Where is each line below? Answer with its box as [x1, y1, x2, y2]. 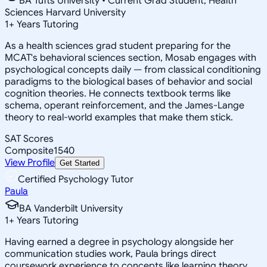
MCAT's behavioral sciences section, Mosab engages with [5, 51, 256, 64]
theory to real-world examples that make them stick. [5, 111, 233, 123]
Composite [5, 144, 54, 157]
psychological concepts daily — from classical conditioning [5, 63, 261, 76]
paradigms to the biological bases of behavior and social [5, 75, 252, 88]
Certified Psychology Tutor [18, 173, 133, 185]
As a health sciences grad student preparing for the [5, 39, 231, 52]
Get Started [60, 158, 100, 167]
